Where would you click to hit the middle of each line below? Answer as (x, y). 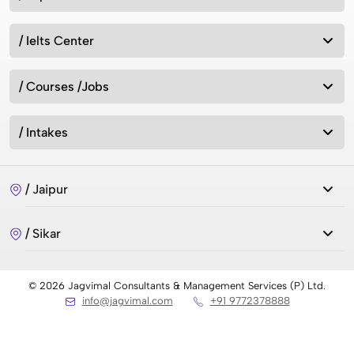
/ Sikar (43, 233)
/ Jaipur (47, 189)
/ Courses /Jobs (64, 86)
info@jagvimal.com (127, 300)
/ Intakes (43, 132)
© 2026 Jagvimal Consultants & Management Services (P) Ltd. (177, 285)
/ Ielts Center (56, 40)
